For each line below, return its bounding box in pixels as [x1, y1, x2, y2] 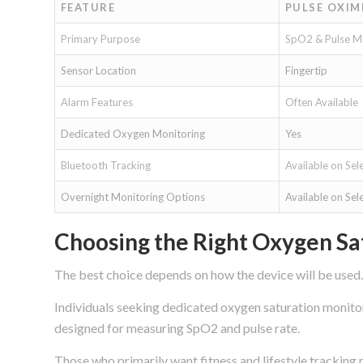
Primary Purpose [60, 32, 140, 45]
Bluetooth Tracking [60, 158, 151, 172]
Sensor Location [60, 63, 136, 77]
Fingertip [284, 63, 327, 77]
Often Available [284, 95, 358, 109]
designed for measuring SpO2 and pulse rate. [54, 320, 300, 336]
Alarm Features [60, 95, 133, 109]
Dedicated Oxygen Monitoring [60, 126, 205, 140]
